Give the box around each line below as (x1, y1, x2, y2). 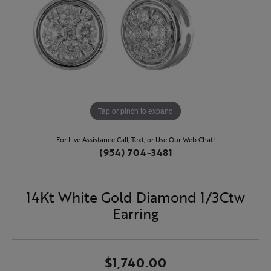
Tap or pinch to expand (98, 105, 173, 116)
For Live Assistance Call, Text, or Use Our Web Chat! (56, 134, 215, 145)
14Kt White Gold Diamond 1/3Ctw (26, 186, 245, 207)
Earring (113, 203, 158, 224)
